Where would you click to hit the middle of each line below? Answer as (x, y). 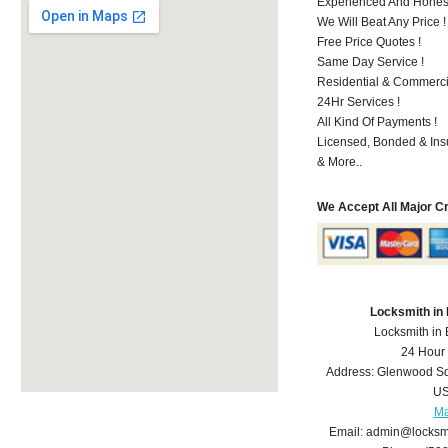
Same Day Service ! (371, 62)
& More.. (340, 162)
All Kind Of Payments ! (377, 122)
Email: (347, 431)
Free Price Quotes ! (369, 42)
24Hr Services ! (359, 102)
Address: (351, 371)
